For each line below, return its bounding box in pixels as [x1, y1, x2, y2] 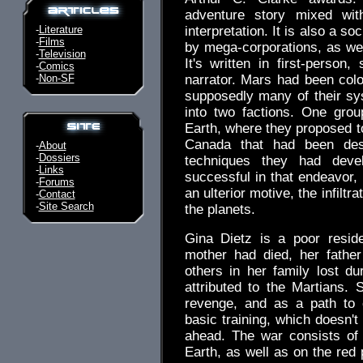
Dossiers [38, 152, 80, 164]
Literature [38, 23, 83, 36]
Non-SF [38, 72, 75, 84]
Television [38, 48, 86, 60]
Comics [38, 60, 75, 72]
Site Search [38, 200, 94, 212]
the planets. [184, 202, 255, 217]
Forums [38, 176, 75, 188]
